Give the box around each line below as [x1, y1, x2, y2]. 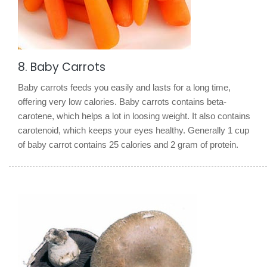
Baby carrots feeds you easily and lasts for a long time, [18, 82, 231, 92]
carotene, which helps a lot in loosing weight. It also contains [18, 110, 250, 121]
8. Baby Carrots [18, 58, 105, 75]
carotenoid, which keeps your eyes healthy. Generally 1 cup [18, 125, 249, 135]
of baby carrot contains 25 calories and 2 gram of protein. [18, 139, 238, 150]
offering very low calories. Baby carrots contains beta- [18, 96, 226, 107]
